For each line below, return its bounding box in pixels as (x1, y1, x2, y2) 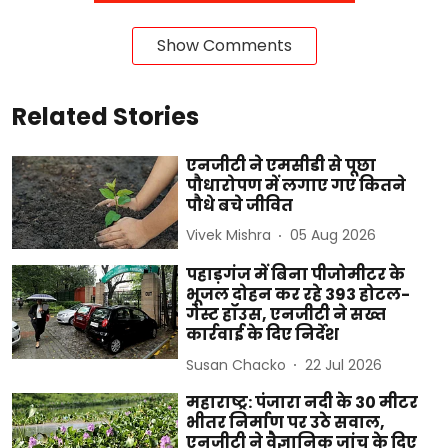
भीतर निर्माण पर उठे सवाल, (186, 411, 386, 435)
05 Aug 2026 (290, 225, 377, 246)
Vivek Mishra (186, 225, 272, 246)
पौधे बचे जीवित (186, 193, 294, 217)
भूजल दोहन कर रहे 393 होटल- (186, 283, 411, 307)
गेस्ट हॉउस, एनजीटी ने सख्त (186, 303, 387, 327)
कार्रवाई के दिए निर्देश (186, 323, 340, 347)
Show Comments (156, 33, 292, 57)
